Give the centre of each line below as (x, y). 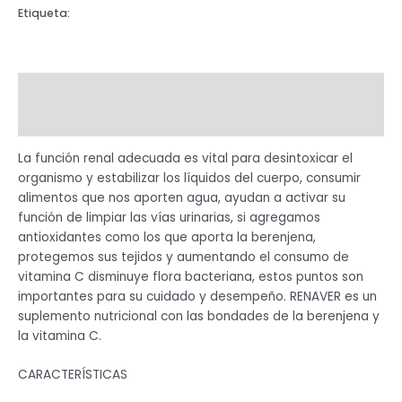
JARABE (93, 13)
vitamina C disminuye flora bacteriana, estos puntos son (191, 276)
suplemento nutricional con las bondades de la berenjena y (199, 316)
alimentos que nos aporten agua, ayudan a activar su (182, 197)
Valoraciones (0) (74, 120)
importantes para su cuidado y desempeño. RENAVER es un (197, 296)
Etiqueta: (45, 13)
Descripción (57, 88)
